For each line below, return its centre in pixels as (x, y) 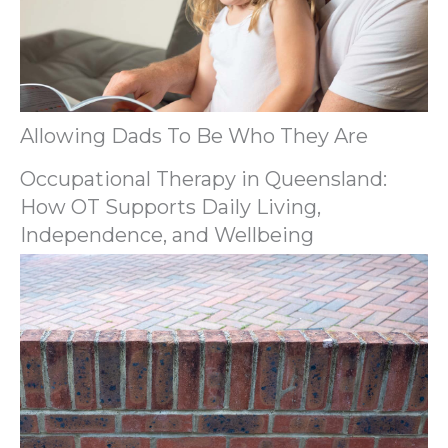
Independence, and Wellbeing (167, 235)
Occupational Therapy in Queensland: (203, 179)
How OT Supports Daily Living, (170, 207)
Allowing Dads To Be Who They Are (194, 136)
